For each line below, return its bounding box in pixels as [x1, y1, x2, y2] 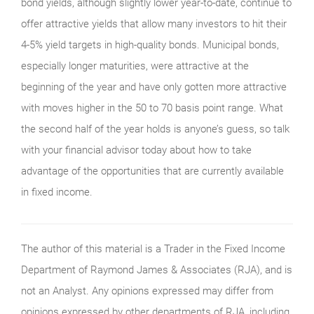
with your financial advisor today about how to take [21, 143, 252, 156]
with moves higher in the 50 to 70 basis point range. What [21, 101, 283, 114]
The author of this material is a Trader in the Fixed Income [21, 242, 285, 255]
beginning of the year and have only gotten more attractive [21, 80, 287, 93]
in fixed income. [21, 185, 93, 198]
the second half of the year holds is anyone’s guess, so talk [21, 122, 289, 135]
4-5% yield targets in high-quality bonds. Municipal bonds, [21, 38, 279, 51]
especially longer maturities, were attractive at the [21, 59, 249, 72]
